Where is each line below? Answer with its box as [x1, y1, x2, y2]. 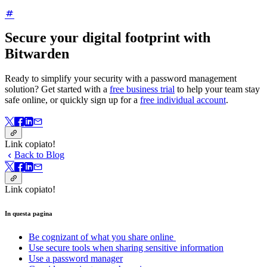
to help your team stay [175, 84, 260, 95]
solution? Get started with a [5, 84, 110, 95]
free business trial [110, 84, 175, 95]
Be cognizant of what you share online [29, 231, 176, 242]
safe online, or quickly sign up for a [5, 95, 140, 105]
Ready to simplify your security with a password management [5, 73, 237, 84]
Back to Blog [14, 149, 64, 160]
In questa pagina [5, 209, 52, 217]
